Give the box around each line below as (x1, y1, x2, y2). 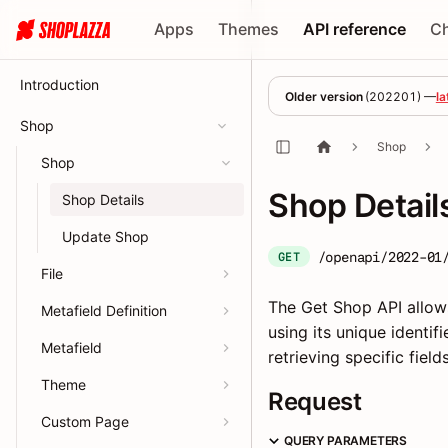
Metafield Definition (41, 302, 167, 319)
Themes (218, 19, 280, 39)
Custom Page (41, 413, 129, 430)
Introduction (20, 76, 99, 93)
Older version (285, 88, 363, 104)
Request (268, 387, 362, 416)
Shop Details (62, 191, 144, 208)
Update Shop (62, 228, 149, 245)
